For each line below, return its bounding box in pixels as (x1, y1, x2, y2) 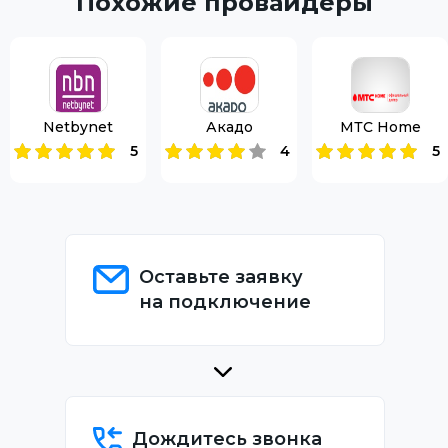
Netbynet (43, 117, 113, 136)
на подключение (139, 290, 312, 313)
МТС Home (339, 117, 421, 136)
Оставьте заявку (139, 265, 304, 288)
